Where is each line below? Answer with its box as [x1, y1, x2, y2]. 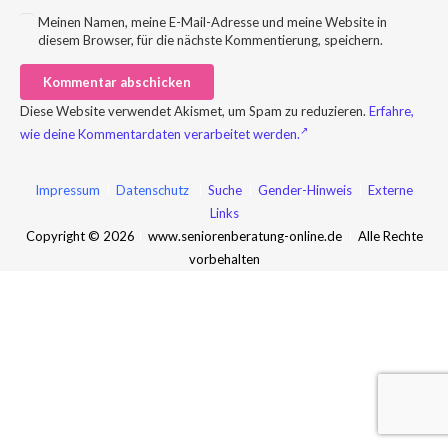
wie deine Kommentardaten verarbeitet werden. [19, 126, 300, 143]
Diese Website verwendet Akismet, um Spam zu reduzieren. [19, 103, 369, 120]
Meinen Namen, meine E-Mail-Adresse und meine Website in [38, 13, 388, 30]
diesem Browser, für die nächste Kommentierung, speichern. [38, 31, 384, 48]
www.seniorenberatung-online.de [144, 227, 345, 244]
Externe [368, 181, 413, 198]
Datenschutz [116, 181, 189, 198]
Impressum [35, 181, 100, 198]
